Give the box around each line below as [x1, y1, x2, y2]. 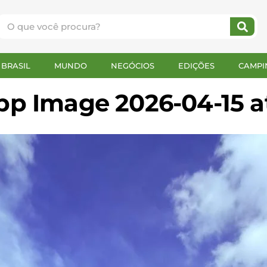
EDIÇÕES [178, 61, 215, 70]
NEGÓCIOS [111, 61, 154, 70]
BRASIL [1, 61, 30, 70]
